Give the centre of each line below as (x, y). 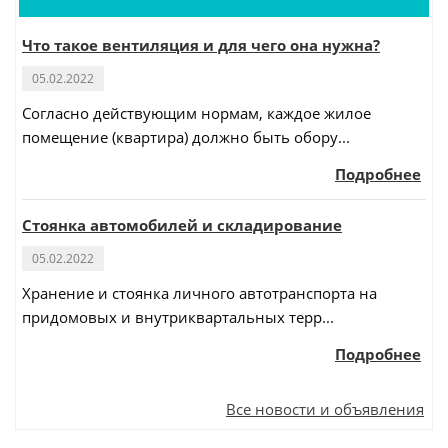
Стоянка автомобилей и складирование (182, 225)
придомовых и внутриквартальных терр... (178, 317)
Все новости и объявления (325, 409)
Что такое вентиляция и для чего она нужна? (201, 45)
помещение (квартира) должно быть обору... (186, 137)
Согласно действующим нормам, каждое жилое (196, 113)
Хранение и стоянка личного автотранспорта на (199, 293)
